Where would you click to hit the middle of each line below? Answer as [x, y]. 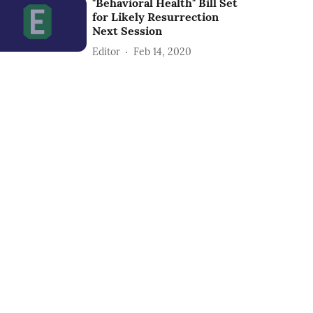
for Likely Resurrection [156, 17]
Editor [107, 51]
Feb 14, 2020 [163, 51]
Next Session [128, 31]
